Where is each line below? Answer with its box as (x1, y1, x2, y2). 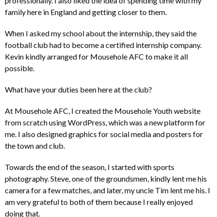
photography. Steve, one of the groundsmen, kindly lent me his (5, 173, 207, 183)
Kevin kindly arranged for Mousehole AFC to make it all (5, 51, 188, 61)
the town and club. (5, 140, 65, 150)
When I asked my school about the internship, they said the (5, 28, 197, 38)
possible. (5, 63, 34, 73)
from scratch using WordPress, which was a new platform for (5, 117, 205, 127)
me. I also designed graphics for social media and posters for (5, 129, 203, 139)
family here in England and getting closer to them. (5, 7, 167, 16)
